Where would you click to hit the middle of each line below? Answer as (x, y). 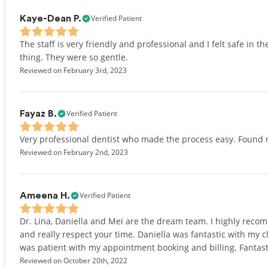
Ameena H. (45, 196)
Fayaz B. (38, 114)
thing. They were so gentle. (74, 57)
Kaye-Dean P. (51, 19)
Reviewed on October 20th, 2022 (74, 261)
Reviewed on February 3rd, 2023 (73, 70)
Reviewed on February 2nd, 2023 (74, 152)
